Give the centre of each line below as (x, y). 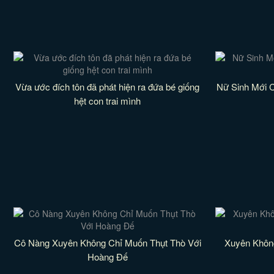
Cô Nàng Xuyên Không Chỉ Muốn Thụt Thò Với (107, 243)
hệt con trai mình (108, 101)
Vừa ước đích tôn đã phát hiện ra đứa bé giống (108, 87)
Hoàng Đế (107, 257)
